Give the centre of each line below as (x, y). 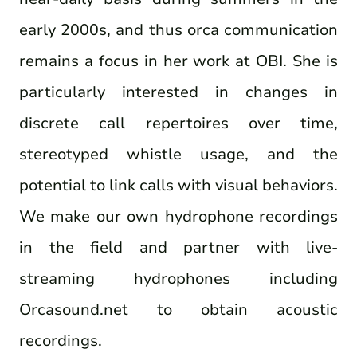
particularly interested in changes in (178, 92)
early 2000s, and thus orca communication (178, 29)
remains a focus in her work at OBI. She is (178, 61)
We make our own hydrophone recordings (178, 216)
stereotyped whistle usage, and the (178, 154)
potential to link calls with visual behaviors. (178, 185)
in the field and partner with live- (178, 247)
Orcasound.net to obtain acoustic (178, 309)
